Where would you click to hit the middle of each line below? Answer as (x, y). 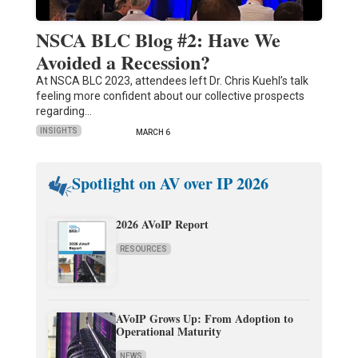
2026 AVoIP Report (162, 224)
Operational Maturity (168, 331)
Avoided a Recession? (123, 62)
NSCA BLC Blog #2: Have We (158, 39)
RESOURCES (143, 249)
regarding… (64, 111)
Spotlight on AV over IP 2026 (170, 183)
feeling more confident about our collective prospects (170, 95)
